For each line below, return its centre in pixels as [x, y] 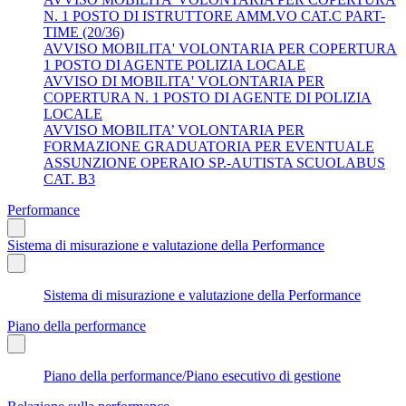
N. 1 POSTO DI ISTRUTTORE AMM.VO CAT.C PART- [214, 15]
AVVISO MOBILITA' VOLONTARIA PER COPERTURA [220, 48]
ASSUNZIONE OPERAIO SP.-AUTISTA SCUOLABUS [214, 162]
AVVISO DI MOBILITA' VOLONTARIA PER [184, 81]
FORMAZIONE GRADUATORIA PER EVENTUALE [209, 146]
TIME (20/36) [84, 32]
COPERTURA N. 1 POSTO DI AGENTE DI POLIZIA [208, 97]
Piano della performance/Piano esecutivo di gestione [192, 375]
